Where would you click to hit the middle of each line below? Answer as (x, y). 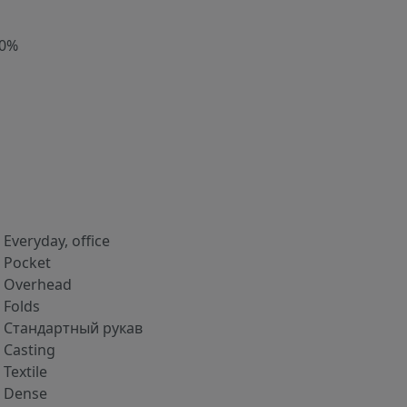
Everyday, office (57, 241)
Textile (25, 372)
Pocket (27, 263)
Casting (30, 350)
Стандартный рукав (73, 328)
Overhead (38, 285)
